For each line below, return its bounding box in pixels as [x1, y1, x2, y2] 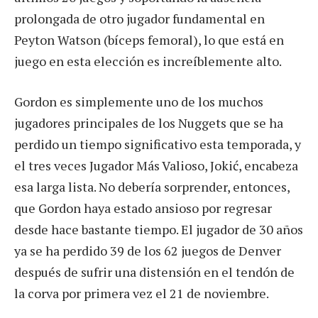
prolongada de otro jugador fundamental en [14, 9, 265, 27]
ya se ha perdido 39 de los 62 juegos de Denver [14, 242, 281, 260]
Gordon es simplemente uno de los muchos [14, 93, 263, 111]
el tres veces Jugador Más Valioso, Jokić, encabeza [14, 157, 298, 175]
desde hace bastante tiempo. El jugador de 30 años [14, 221, 303, 238]
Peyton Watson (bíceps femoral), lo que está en [14, 31, 284, 48]
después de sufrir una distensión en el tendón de [14, 263, 295, 281]
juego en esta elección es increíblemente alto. [14, 52, 282, 70]
